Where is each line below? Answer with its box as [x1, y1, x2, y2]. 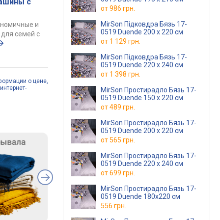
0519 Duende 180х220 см [101, 192, 180, 200]
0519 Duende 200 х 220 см [101, 127, 183, 135]
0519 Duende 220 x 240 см [101, 61, 183, 69]
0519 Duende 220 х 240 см [101, 160, 183, 167]
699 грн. [110, 169, 135, 177]
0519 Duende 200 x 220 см [101, 28, 183, 36]
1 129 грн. [110, 37, 140, 45]
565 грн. [110, 136, 135, 144]
